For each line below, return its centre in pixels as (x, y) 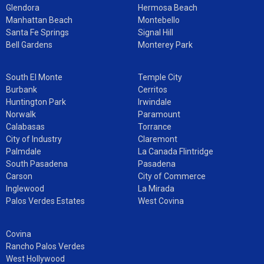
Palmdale (24, 152)
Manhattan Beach (39, 20)
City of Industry (34, 139)
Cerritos (153, 90)
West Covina (161, 201)
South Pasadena (37, 164)
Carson (19, 176)
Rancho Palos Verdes (45, 246)
